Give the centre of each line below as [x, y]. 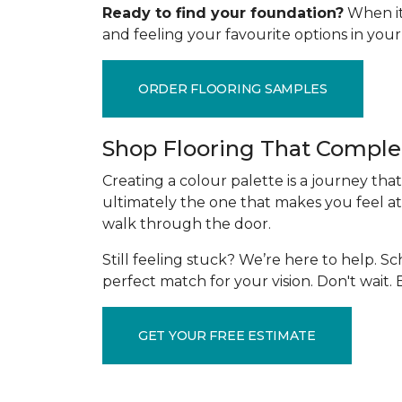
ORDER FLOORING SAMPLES [233, 88]
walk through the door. [187, 224]
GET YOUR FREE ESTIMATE [227, 335]
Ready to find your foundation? [223, 13]
